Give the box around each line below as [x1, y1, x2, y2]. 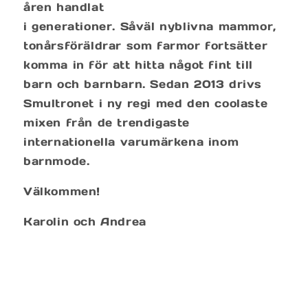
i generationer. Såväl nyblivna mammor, [23, 19, 276, 33]
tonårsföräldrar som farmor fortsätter [23, 38, 268, 52]
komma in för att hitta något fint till [23, 57, 253, 71]
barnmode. [23, 153, 90, 168]
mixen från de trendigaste [23, 115, 190, 129]
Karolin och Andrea [23, 214, 146, 228]
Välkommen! [23, 184, 100, 198]
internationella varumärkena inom [23, 134, 239, 148]
